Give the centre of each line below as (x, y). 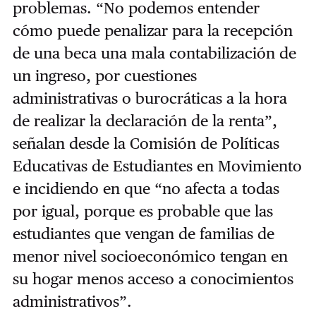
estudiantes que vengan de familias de (143, 234)
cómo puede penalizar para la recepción (152, 31)
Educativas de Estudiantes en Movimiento (157, 166)
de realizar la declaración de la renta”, (145, 121)
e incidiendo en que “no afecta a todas (146, 189)
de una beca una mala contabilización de (154, 53)
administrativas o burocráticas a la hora (150, 98)
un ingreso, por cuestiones (104, 76)
